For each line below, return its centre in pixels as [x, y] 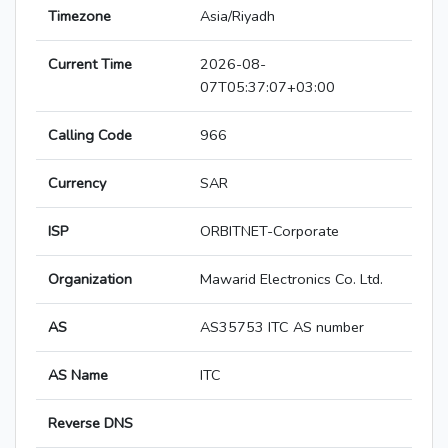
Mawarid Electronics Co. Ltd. [291, 279]
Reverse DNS [90, 423]
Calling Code [90, 135]
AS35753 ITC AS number [282, 327]
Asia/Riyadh [237, 16]
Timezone [79, 16]
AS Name [78, 375]
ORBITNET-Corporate [269, 231]
